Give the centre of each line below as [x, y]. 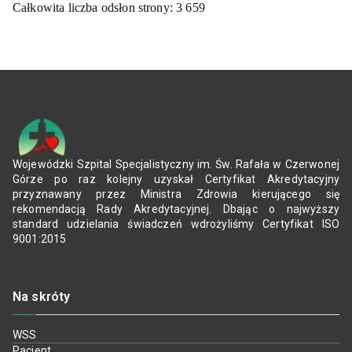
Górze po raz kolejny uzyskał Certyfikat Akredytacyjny [176, 180]
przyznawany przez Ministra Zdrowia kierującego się [176, 194]
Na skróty [42, 297]
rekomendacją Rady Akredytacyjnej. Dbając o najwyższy [176, 209]
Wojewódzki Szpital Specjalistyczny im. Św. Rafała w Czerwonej [176, 165]
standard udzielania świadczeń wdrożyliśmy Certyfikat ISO [176, 224]
